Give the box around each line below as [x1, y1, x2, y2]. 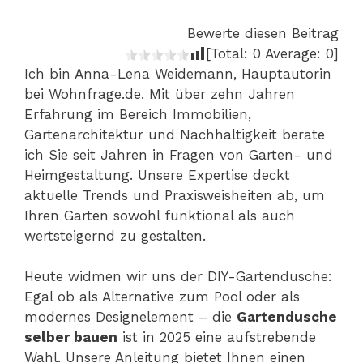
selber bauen [24, 329, 117, 346]
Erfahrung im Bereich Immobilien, [24, 105, 251, 122]
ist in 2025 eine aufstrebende [117, 329, 316, 346]
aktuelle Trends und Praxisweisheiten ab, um [24, 186, 325, 203]
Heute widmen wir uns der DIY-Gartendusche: [24, 268, 332, 285]
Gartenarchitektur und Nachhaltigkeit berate [24, 126, 325, 143]
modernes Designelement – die [24, 309, 237, 326]
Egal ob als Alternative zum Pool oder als [24, 288, 300, 305]
